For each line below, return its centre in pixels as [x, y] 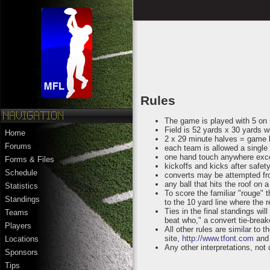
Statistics [21, 186]
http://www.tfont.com [218, 239]
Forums [18, 146]
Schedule [21, 173]
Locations [22, 239]
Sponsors [21, 253]
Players [18, 226]
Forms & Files [30, 160]
